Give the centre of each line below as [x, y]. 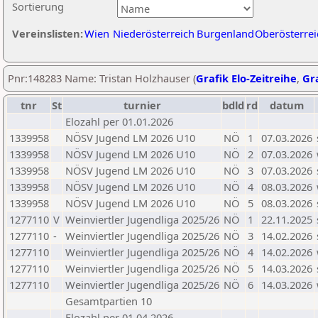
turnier [142, 105]
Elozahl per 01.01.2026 [119, 121]
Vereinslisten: [48, 33]
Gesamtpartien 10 [109, 301]
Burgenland [225, 33]
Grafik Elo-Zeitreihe [246, 78]
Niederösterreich [154, 33]
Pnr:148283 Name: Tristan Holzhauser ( [102, 78]
